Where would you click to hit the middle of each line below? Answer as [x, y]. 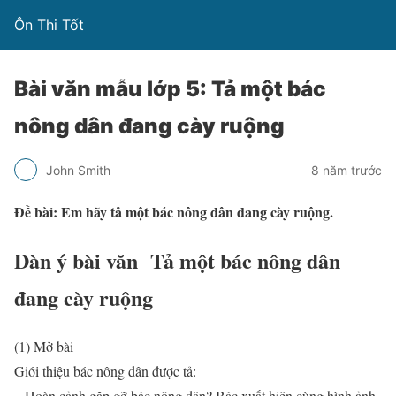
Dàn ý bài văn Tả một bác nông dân [177, 260]
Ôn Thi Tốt [49, 25]
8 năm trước [346, 170]
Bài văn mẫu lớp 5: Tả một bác [170, 89]
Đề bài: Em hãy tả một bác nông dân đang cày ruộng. [174, 212]
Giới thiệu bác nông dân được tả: [105, 370]
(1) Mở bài [44, 346]
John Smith [78, 170]
